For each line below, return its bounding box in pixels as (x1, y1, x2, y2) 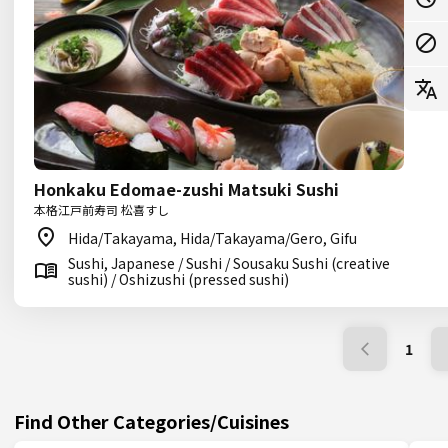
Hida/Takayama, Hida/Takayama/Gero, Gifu (68, 228, 357, 248)
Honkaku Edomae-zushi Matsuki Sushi (34, 177, 339, 201)
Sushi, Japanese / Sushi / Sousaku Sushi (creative (68, 253, 390, 273)
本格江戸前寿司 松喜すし (34, 201, 169, 218)
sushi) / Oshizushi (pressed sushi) (68, 269, 289, 289)
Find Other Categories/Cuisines (14, 408, 289, 434)
